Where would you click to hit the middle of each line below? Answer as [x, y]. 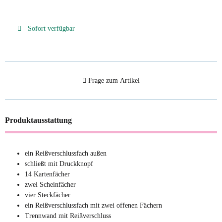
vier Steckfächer [48, 195]
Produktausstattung [38, 120]
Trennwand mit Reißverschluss [68, 216]
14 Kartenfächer [47, 174]
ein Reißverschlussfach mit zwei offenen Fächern [93, 205]
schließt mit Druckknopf [59, 164]
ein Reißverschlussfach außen [66, 153]
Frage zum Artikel [114, 80]
